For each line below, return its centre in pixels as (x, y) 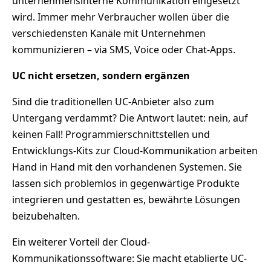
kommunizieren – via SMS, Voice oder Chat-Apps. (124, 50)
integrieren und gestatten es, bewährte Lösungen (126, 200)
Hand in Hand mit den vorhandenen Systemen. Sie (127, 167)
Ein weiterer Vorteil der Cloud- (81, 242)
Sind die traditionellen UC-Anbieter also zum (113, 102)
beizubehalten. (46, 216)
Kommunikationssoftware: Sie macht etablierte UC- (129, 259)
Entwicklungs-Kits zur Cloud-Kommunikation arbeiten (135, 151)
